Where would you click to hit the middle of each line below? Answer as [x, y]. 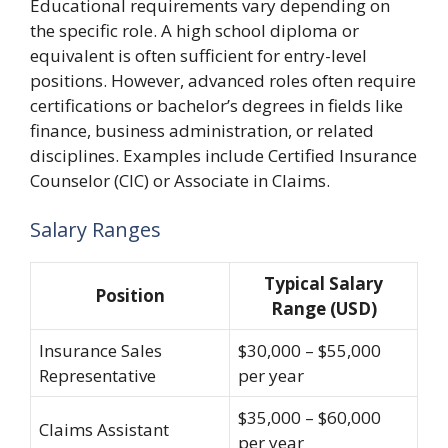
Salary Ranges [95, 229]
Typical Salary [323, 283]
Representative [97, 375]
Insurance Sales [100, 350]
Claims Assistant [104, 429]
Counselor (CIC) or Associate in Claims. [180, 180]
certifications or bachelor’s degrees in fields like [216, 105]
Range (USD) [323, 308]
